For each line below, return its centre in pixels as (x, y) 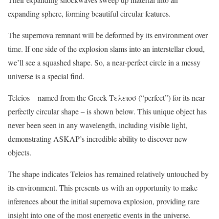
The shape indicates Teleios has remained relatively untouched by (108, 174)
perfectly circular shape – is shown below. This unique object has (107, 111)
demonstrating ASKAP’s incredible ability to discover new (98, 139)
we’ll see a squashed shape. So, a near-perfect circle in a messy (104, 63)
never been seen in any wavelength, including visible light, (98, 125)
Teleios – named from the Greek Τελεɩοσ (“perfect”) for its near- (107, 98)
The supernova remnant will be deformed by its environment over (108, 35)
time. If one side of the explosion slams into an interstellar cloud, (106, 49)
